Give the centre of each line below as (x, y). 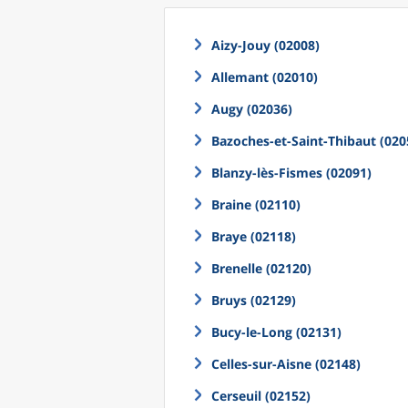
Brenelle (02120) (261, 268)
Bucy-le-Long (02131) (276, 332)
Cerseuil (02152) (261, 396)
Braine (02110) (256, 204)
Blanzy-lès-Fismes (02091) (291, 173)
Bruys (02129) (254, 300)
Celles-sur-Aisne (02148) (286, 364)
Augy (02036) (252, 109)
